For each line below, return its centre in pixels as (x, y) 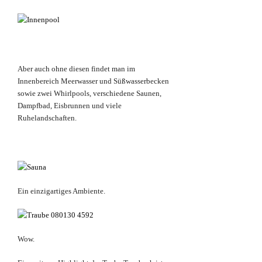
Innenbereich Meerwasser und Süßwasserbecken (93, 81)
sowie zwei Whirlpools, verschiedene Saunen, (89, 94)
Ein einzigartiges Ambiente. (61, 191)
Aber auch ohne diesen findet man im (76, 69)
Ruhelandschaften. (47, 118)
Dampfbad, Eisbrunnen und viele (70, 106)
